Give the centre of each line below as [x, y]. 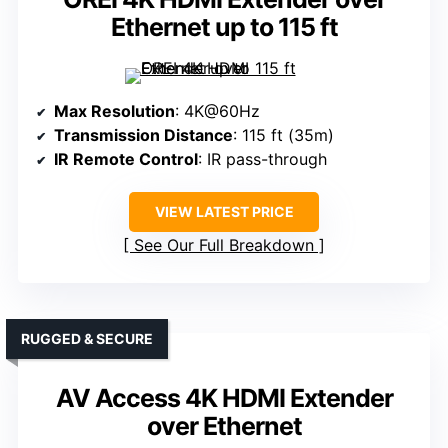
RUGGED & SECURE [87, 339]
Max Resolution [114, 111]
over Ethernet [224, 426]
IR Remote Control [126, 159]
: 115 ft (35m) [283, 135]
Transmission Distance [143, 135]
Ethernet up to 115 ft [224, 27]
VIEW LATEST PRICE [224, 212]
